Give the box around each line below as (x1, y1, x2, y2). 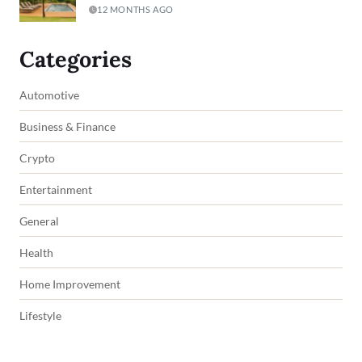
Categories (19, 44, 132, 73)
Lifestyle (19, 308, 61, 322)
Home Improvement (19, 276, 120, 291)
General (19, 213, 59, 228)
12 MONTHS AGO (97, 4, 174, 15)
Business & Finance (19, 119, 116, 133)
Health (19, 245, 53, 259)
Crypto (19, 150, 55, 165)
